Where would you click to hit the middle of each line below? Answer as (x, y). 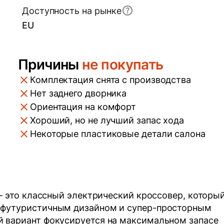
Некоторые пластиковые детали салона (118, 134)
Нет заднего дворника (78, 93)
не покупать (123, 65)
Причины (50, 65)
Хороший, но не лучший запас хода (107, 120)
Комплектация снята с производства (111, 80)
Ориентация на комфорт (83, 107)
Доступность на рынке (72, 10)
